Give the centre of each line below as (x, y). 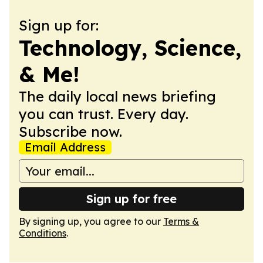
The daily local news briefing (117, 96)
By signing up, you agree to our (91, 221)
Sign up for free (131, 199)
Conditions (43, 233)
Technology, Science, (130, 48)
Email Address (65, 147)
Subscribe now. (70, 131)
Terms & (181, 221)
